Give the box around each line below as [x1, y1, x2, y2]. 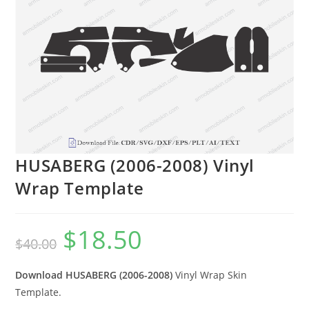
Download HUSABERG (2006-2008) [15, 268, 176, 281]
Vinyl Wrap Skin [175, 268, 248, 281]
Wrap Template [15, 176, 144, 199]
